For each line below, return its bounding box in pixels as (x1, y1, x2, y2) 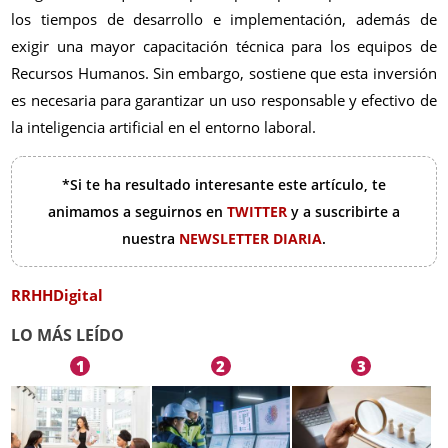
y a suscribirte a (291, 202, 400, 222)
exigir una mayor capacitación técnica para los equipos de (11, 36, 437, 57)
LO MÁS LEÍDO (11, 324, 125, 347)
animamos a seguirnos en (48, 202, 227, 222)
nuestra (122, 229, 179, 249)
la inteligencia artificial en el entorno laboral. (11, 117, 317, 138)
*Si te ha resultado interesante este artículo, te (62, 175, 386, 195)
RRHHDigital (11, 285, 104, 306)
